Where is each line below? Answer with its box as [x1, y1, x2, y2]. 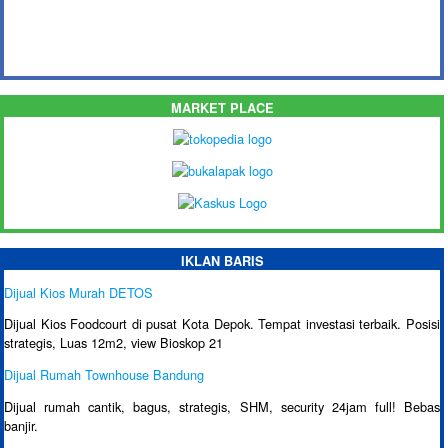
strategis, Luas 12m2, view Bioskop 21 [4, 333, 223, 353]
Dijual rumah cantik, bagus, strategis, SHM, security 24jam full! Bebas [4, 396, 440, 416]
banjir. [4, 415, 38, 435]
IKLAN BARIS [180, 251, 264, 270]
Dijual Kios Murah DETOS [4, 282, 153, 302]
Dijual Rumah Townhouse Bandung [4, 365, 204, 385]
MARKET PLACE [170, 98, 274, 117]
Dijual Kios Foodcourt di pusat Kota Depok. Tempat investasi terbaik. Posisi [4, 314, 440, 334]
